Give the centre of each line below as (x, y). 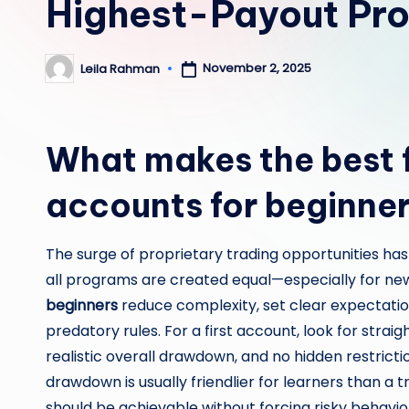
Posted (66, 74)
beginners (82, 305)
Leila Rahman (120, 68)
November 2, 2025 (257, 68)
